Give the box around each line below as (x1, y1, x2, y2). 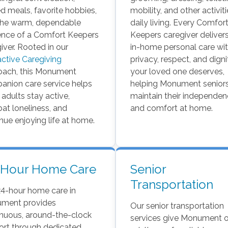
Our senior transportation (130, 201, 224, 211)
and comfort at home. (130, 103, 213, 113)
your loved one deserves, (130, 67, 225, 77)
